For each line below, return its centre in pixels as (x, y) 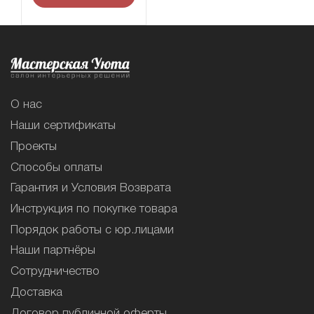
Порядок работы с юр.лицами (92, 230)
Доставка (36, 292)
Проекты (34, 146)
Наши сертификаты (63, 126)
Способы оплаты (56, 168)
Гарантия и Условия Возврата (91, 189)
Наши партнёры (53, 251)
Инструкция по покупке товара (94, 209)
